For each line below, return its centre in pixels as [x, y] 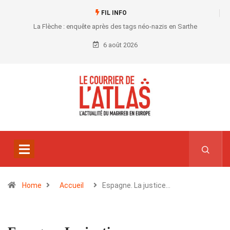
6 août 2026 [119, 45]
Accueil [72, 186]
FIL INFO [113, 13]
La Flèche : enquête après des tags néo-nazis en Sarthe [115, 26]
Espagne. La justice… [136, 186]
